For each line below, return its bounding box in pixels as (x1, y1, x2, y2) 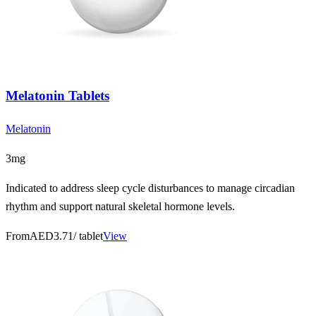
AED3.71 (30, 229, 73, 242)
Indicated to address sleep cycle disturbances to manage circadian (6, 181, 295, 194)
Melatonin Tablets (6, 87, 109, 103)
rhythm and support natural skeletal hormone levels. (6, 200, 235, 212)
